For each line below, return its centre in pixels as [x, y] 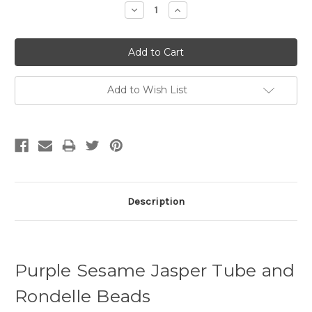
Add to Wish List [147, 89]
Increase [193, 9]
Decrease [152, 9]
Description [156, 201]
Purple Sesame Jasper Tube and [155, 270]
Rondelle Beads [83, 296]
